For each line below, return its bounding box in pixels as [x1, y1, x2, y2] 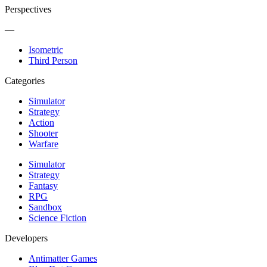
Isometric [29, 44, 63, 55]
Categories [5, 75, 45, 86]
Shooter [29, 128, 58, 138]
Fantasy [29, 180, 58, 191]
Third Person [29, 55, 77, 66]
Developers [5, 232, 48, 243]
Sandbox [29, 201, 62, 212]
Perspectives [5, 4, 51, 14]
